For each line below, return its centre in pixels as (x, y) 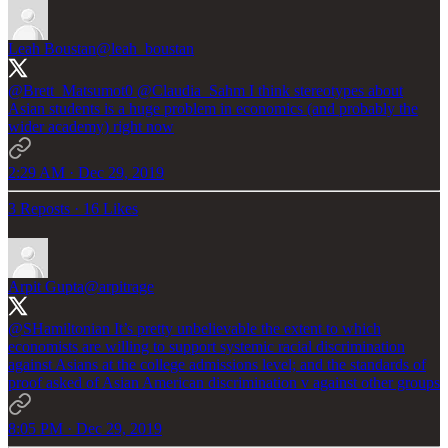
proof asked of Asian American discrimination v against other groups (224, 382)
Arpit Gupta (46, 286)
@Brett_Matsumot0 (72, 90)
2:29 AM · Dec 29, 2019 (86, 172)
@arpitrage (119, 286)
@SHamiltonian (59, 328)
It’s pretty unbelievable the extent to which (245, 328)
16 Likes (110, 208)
